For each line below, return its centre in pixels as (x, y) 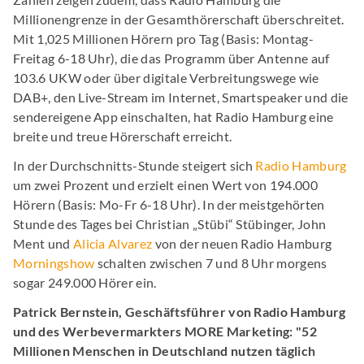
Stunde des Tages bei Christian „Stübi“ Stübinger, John (170, 224)
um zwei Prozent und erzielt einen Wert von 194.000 (166, 185)
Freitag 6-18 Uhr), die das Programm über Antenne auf (171, 58)
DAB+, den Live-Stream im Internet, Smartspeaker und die (181, 97)
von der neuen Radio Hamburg (243, 243)
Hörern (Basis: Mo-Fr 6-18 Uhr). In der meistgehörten (169, 204)
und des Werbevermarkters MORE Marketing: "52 (165, 331)
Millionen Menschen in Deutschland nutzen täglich (165, 351)
